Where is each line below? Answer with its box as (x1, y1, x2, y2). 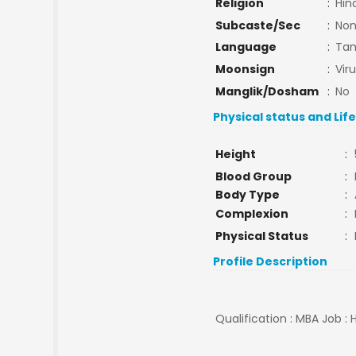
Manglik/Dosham (215, 83, 319, 99)
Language (215, 39, 277, 55)
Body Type (215, 187, 280, 203)
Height (215, 146, 256, 162)
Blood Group (215, 168, 292, 184)
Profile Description (213, 253, 328, 269)
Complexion (215, 206, 288, 222)
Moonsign (215, 61, 275, 77)
